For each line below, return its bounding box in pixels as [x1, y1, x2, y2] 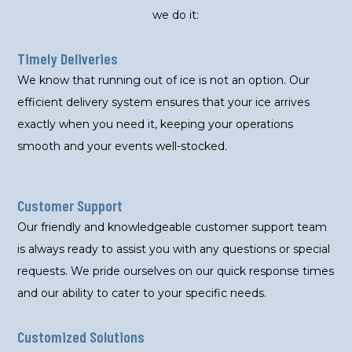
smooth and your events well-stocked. [17, 138, 228, 153]
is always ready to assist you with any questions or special [17, 241, 331, 256]
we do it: [152, 7, 200, 22]
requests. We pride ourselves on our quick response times [17, 263, 335, 278]
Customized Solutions [17, 326, 145, 346]
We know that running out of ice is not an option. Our [17, 72, 310, 87]
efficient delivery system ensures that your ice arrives [17, 94, 310, 109]
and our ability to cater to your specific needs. [17, 285, 267, 300]
